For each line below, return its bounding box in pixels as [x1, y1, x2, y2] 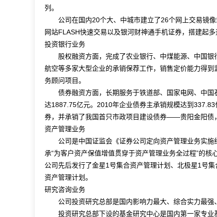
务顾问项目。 [45, 77, 85, 84]
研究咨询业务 [45, 186, 85, 193]
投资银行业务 [45, 40, 85, 48]
